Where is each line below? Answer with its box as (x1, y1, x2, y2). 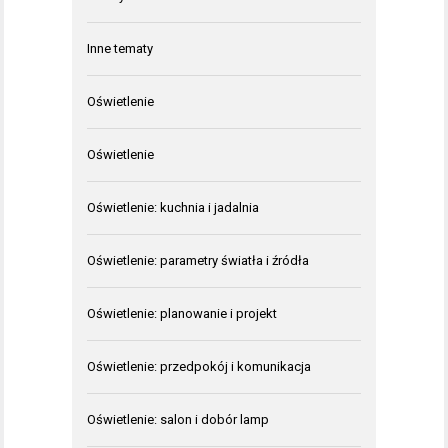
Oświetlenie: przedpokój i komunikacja (87, 359, 311, 375)
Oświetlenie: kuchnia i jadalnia (87, 200, 259, 216)
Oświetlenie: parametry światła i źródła (87, 253, 309, 269)
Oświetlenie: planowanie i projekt (87, 306, 277, 322)
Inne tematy (87, 41, 153, 57)
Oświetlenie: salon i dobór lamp (87, 412, 269, 428)
